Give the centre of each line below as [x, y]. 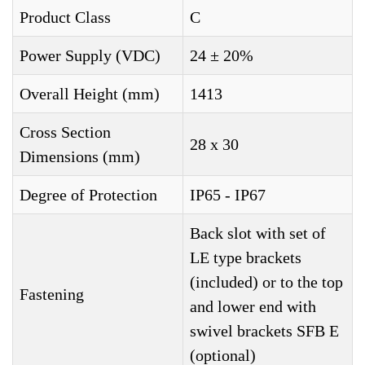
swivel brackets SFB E [264, 331]
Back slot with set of [258, 233]
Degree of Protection [88, 195]
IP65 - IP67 [228, 195]
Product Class [65, 18]
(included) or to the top [266, 282]
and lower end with [253, 307]
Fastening [52, 295]
